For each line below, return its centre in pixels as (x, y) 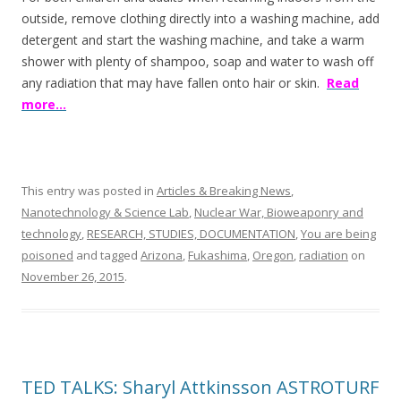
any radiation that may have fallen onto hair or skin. (174, 83)
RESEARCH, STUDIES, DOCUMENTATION (191, 234)
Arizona (162, 255)
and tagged (107, 255)
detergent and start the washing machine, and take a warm (193, 40)
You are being (338, 234)
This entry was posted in (89, 191)
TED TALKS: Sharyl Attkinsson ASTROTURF (200, 387)
